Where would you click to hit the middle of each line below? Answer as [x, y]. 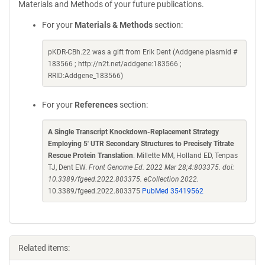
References [96, 105]
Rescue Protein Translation [91, 156]
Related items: [44, 248]
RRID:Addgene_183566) [85, 76]
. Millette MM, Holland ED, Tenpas [185, 156]
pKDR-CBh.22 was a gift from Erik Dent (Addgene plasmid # [143, 52]
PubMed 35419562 [173, 191]
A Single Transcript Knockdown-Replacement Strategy [133, 132]
